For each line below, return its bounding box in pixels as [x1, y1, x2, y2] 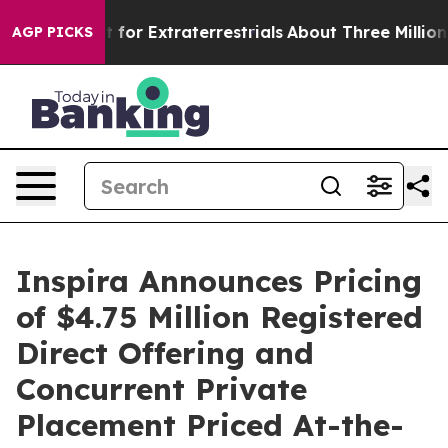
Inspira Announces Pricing [16, 262, 422, 300]
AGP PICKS [12, 23, 93, 41]
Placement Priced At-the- [16, 406, 404, 444]
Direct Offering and [16, 334, 314, 372]
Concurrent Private [16, 370, 307, 408]
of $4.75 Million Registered [16, 298, 423, 336]
